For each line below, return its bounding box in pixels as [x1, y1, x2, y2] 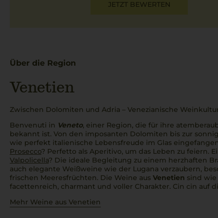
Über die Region [10, 58, 76, 68]
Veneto [57, 121, 83, 129]
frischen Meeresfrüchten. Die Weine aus [10, 173, 153, 182]
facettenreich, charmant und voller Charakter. [10, 182, 173, 191]
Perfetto [47, 147, 76, 156]
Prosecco [10, 147, 41, 156]
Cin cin [173, 182, 197, 191]
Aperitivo [90, 147, 122, 156]
